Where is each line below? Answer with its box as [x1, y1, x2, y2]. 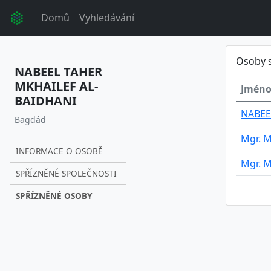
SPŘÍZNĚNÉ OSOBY [16, 189, 92, 201]
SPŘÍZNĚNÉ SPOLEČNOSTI [16, 167, 117, 179]
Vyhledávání [79, 11, 134, 25]
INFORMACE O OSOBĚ [16, 145, 103, 157]
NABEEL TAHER [15, 63, 102, 80]
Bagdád [15, 113, 46, 125]
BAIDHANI [15, 92, 77, 109]
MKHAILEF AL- [15, 77, 98, 94]
